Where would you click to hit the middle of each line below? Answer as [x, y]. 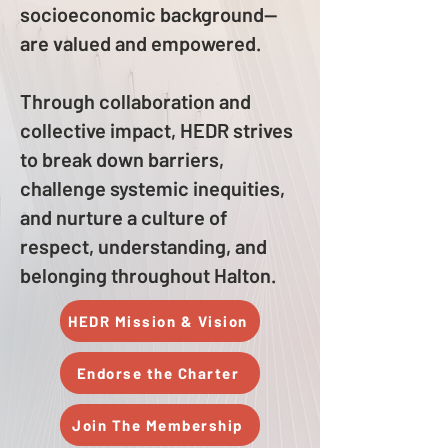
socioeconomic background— [148, 14]
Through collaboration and [135, 101]
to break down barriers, [122, 159]
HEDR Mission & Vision [158, 321]
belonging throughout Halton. [148, 275]
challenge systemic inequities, [152, 188]
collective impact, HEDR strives [156, 130]
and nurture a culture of [124, 217]
